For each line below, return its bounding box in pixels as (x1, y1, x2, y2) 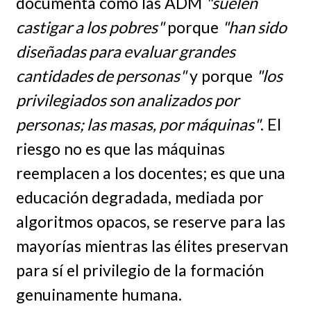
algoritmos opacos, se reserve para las (15, 212, 285, 232)
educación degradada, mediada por (15, 187, 264, 208)
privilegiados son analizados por (15, 90, 239, 110)
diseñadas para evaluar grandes (15, 42, 235, 62)
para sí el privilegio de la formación (15, 260, 264, 280)
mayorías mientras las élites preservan (15, 236, 288, 256)
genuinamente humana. (15, 285, 182, 305)
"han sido (221, 17, 287, 37)
